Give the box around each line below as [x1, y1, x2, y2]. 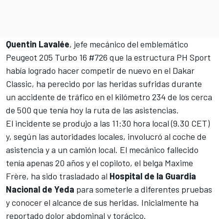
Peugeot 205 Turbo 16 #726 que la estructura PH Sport [6, 51, 211, 63]
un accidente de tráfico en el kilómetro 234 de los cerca [6, 91, 212, 102]
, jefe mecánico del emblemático [69, 38, 188, 49]
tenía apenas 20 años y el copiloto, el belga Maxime [6, 157, 193, 168]
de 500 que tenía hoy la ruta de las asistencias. [6, 104, 179, 115]
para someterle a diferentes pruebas [74, 183, 212, 195]
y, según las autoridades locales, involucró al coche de [6, 131, 206, 142]
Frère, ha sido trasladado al [6, 170, 109, 181]
